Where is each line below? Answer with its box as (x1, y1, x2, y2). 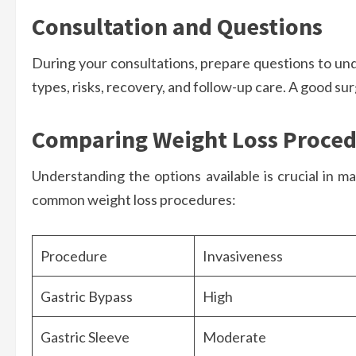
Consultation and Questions (32, 11, 323, 42)
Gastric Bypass (41, 288, 133, 306)
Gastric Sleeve (41, 328, 130, 346)
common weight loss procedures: (32, 191, 236, 209)
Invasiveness (203, 247, 283, 265)
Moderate (203, 328, 266, 346)
